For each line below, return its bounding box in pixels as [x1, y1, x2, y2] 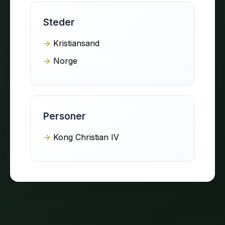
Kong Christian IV [53, 132, 119, 142]
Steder [43, 16, 75, 28]
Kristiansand [53, 38, 99, 48]
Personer [43, 109, 86, 122]
